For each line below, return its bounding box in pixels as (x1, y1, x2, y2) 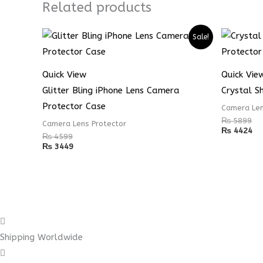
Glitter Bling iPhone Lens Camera (42, 85, 180, 96)
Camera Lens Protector (42, 119, 126, 128)
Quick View (42, 69, 86, 80)
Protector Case (42, 101, 106, 112)
